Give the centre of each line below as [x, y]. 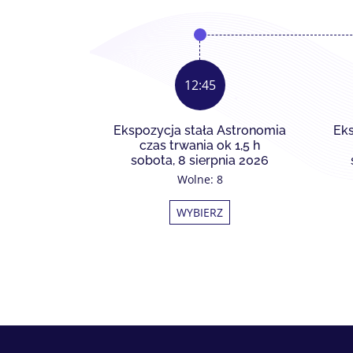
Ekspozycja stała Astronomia [200, 130]
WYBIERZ [200, 212]
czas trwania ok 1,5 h [200, 145]
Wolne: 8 [200, 179]
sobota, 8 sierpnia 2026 [200, 160]
